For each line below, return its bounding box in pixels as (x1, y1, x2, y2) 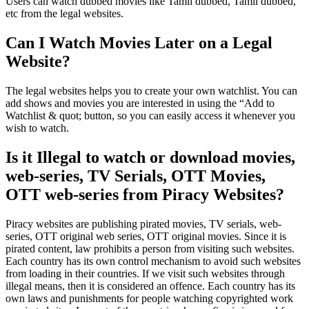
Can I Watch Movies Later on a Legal (6, 34, 272, 52)
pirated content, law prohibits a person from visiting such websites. (6, 242, 295, 255)
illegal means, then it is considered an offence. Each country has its (6, 279, 295, 292)
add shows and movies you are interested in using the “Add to (6, 97, 275, 110)
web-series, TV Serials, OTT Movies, (6, 166, 266, 185)
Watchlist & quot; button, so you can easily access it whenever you (6, 110, 295, 122)
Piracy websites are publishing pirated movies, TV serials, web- (6, 217, 281, 230)
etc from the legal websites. (6, 8, 123, 20)
